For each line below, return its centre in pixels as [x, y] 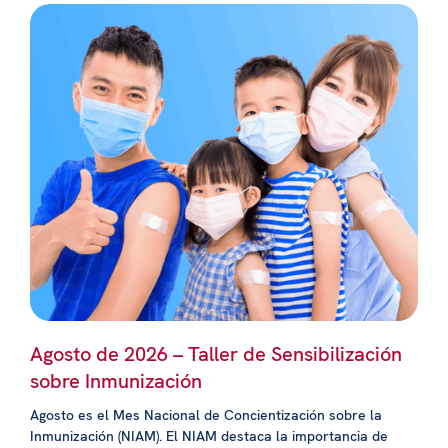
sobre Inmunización [116, 380]
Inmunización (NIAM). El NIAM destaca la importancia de [209, 435]
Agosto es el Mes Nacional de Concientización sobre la [206, 414]
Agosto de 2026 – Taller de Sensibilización [216, 353]
